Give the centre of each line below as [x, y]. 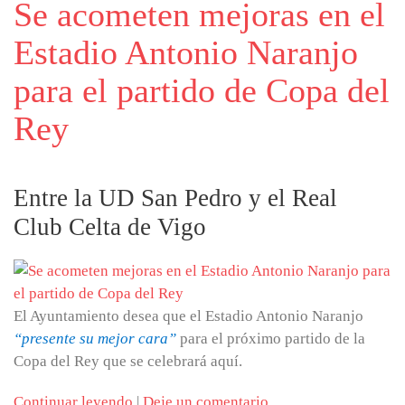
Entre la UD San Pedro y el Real [175, 198]
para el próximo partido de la [271, 339]
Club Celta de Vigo [110, 227]
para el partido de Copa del [202, 90]
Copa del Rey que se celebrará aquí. [128, 361]
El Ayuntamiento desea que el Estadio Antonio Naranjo [188, 316]
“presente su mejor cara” [95, 339]
